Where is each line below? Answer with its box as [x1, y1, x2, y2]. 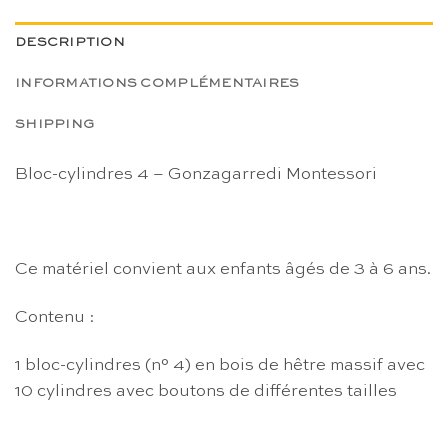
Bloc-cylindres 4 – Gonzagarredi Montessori [15, 165, 377, 183]
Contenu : [15, 309, 95, 327]
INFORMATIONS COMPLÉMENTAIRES [15, 76, 300, 90]
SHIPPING [15, 117, 95, 131]
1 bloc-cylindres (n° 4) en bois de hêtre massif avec [15, 356, 425, 374]
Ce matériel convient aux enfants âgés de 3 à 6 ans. [15, 261, 431, 279]
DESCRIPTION [15, 35, 125, 49]
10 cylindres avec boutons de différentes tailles [15, 382, 397, 400]
